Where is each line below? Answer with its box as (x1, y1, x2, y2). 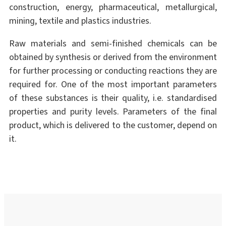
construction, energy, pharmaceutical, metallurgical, (9, 1, 217, 14)
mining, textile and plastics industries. (9, 15, 151, 27)
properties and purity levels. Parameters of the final (9, 105, 217, 118)
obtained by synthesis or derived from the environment (9, 51, 217, 64)
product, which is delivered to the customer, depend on (9, 119, 217, 132)
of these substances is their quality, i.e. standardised (9, 92, 217, 104)
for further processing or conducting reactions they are (9, 65, 217, 77)
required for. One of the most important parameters (9, 78, 217, 91)
